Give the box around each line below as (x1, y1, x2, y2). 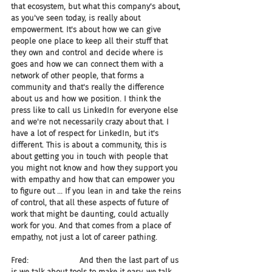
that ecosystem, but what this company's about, (11, 2, 183, 11)
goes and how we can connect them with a (11, 59, 166, 69)
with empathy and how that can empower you (11, 175, 177, 184)
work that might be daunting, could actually (11, 209, 171, 219)
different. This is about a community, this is (11, 140, 169, 149)
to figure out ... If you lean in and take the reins (11, 186, 183, 195)
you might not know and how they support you (11, 163, 180, 172)
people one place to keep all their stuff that (11, 36, 170, 46)
